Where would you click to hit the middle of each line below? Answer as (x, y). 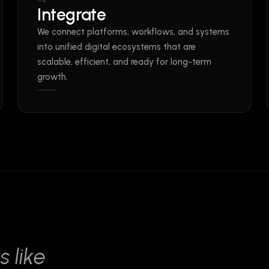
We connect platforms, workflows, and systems (134, 32)
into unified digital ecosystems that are (117, 47)
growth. (53, 77)
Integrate (72, 14)
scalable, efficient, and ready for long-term (125, 62)
